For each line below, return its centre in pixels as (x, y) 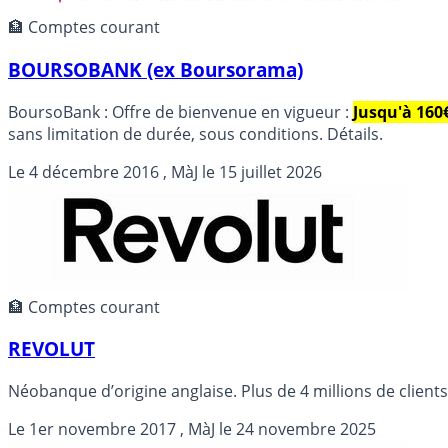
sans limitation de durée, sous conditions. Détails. (195, 133)
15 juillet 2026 (270, 171)
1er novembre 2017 (102, 429)
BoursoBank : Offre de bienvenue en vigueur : (180, 111)
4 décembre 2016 (94, 171)
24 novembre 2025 (306, 429)
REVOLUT (51, 349)
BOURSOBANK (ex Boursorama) (155, 69)
